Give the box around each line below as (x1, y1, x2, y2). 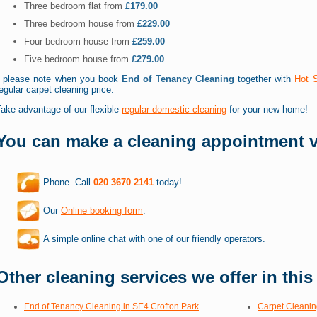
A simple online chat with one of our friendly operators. (43, 234, 265, 245)
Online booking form (61, 205, 143, 217)
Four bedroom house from (24, 36, 132, 47)
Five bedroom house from (24, 54, 132, 65)
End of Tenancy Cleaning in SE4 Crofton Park (24, 301, 199, 311)
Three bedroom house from (24, 18, 137, 30)
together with (234, 74, 295, 85)
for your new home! (226, 104, 308, 115)
